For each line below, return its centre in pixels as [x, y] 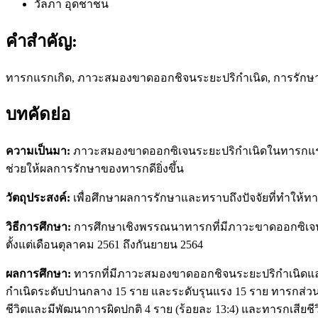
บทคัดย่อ [38, 115]
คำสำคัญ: [42, 41]
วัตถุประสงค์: [38, 198]
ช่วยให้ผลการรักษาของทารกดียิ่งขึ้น [95, 169]
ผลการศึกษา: [38, 274]
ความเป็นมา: [38, 151]
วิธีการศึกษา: [38, 227]
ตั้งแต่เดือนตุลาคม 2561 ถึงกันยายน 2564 [104, 245]
